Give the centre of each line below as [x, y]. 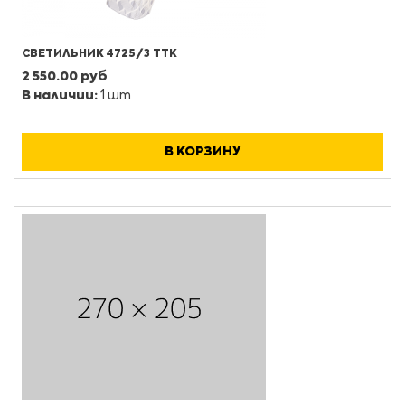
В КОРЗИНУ [202, 152]
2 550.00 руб [65, 77]
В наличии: [60, 96]
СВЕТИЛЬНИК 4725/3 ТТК [99, 54]
